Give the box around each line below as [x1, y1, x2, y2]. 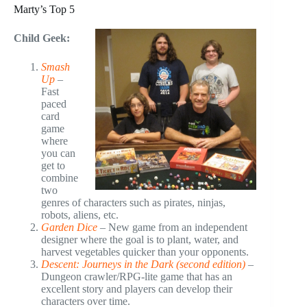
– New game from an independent [97, 221, 247, 233]
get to [41, 159, 65, 171]
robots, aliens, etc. [41, 208, 119, 221]
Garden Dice [41, 221, 97, 233]
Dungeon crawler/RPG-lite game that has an [41, 270, 232, 282]
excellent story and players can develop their [41, 282, 232, 295]
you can [41, 147, 75, 159]
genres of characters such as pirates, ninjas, [41, 196, 225, 208]
